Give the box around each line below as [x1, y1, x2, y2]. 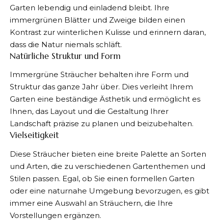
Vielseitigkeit [10, 130, 59, 141]
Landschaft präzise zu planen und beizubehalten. [10, 119, 193, 129]
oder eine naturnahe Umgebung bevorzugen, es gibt [10, 186, 209, 195]
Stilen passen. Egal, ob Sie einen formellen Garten [10, 173, 194, 183]
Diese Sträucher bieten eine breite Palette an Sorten [10, 149, 206, 159]
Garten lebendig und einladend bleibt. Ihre [10, 2, 169, 12]
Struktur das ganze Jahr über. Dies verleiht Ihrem [10, 82, 193, 92]
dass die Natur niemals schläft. [10, 39, 122, 49]
